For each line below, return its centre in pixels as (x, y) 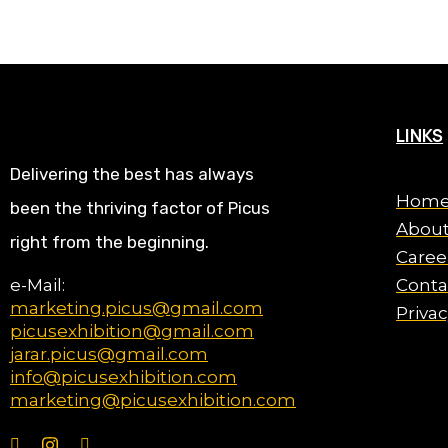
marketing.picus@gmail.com (136, 308)
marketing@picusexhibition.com (153, 400)
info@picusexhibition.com (123, 377)
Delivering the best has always (132, 174)
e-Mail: (37, 285)
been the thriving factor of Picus (140, 208)
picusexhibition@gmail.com (132, 331)
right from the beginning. (109, 242)
